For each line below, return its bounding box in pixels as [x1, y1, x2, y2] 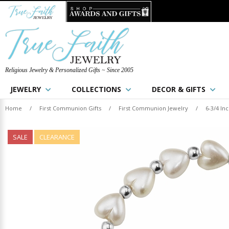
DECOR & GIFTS [152, 84, 205, 94]
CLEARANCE [39, 132, 75, 142]
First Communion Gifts [39, 104, 101, 112]
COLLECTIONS [72, 84, 121, 94]
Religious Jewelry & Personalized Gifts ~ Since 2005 [5, 66, 133, 74]
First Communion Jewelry [119, 104, 188, 112]
